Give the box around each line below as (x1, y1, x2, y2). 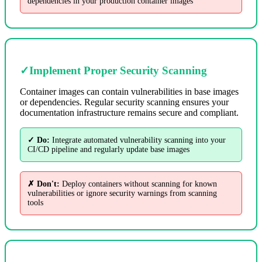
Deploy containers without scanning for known (60, 179, 217, 188)
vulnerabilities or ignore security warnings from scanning (27, 188, 217, 198)
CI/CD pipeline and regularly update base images (27, 144, 189, 154)
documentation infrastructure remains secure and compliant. (20, 107, 239, 118)
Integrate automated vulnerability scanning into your (50, 135, 226, 144)
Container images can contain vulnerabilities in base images (20, 86, 239, 96)
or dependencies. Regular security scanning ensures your (20, 96, 229, 107)
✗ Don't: (27, 179, 60, 188)
